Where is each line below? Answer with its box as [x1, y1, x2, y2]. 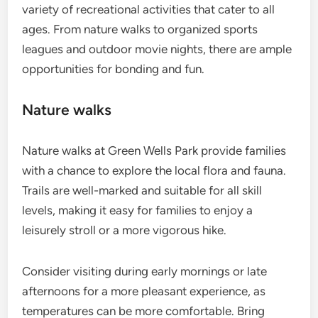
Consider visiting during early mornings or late [22, 264, 268, 279]
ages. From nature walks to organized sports [22, 22, 258, 37]
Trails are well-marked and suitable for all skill [22, 183, 263, 198]
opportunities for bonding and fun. [22, 62, 205, 77]
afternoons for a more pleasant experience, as [22, 284, 266, 299]
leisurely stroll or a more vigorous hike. [22, 223, 227, 238]
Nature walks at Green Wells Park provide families [22, 143, 287, 158]
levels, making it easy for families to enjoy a [22, 203, 253, 218]
